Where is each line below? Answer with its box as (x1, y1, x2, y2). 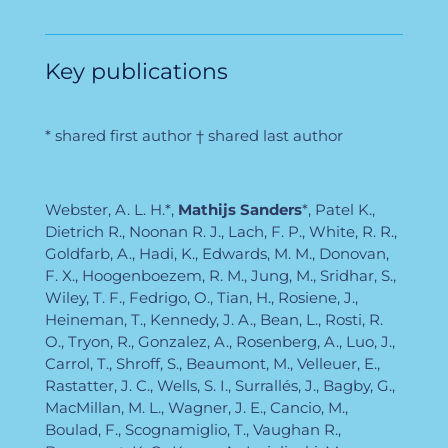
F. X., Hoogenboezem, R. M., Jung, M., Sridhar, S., (44, 265, 396, 285)
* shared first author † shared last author (44, 125, 343, 145)
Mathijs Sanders (177, 199, 302, 219)
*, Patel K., (301, 199, 375, 219)
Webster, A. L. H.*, (44, 199, 178, 219)
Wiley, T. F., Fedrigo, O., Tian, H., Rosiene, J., (44, 287, 358, 307)
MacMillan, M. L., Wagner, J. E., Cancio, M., (44, 397, 348, 417)
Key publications (44, 57, 228, 84)
